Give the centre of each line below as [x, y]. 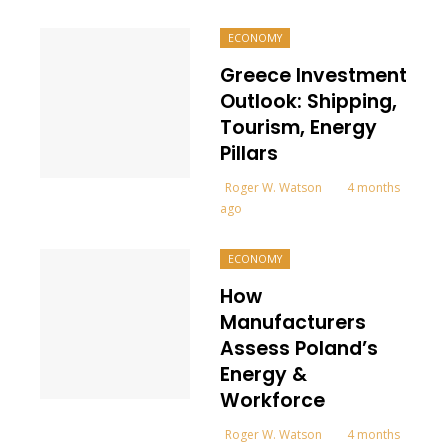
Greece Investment [313, 75]
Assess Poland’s [299, 348]
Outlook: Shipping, [308, 101]
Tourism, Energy [298, 127]
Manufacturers [293, 322]
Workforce [272, 400]
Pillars [249, 153]
